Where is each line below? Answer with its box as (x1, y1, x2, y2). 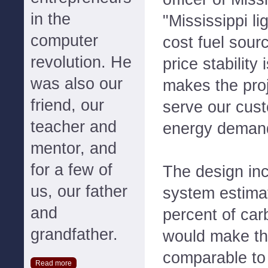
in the (31, 10, 71, 28)
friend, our (31, 96, 104, 114)
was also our (31, 75, 123, 93)
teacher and (31, 118, 117, 136)
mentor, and (31, 139, 117, 157)
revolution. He (31, 53, 132, 71)
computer (31, 32, 98, 50)
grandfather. (31, 226, 118, 243)
